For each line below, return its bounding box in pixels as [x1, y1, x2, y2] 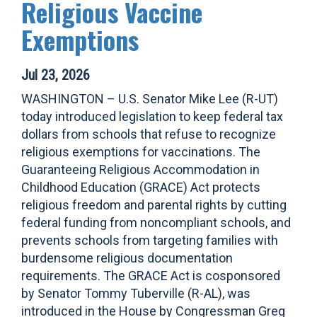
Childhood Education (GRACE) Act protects [21, 180, 260, 195]
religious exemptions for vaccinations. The [21, 144, 260, 159]
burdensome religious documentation [21, 250, 233, 265]
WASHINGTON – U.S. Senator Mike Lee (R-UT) [21, 91, 278, 106]
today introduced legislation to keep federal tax [21, 109, 283, 124]
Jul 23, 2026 [21, 67, 90, 83]
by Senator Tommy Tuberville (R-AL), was [21, 286, 250, 301]
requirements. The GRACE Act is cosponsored [21, 268, 280, 283]
